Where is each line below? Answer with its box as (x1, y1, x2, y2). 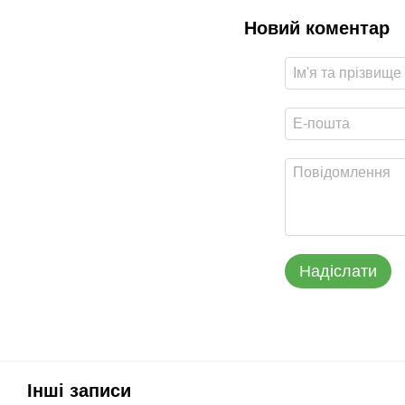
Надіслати (299, 262, 377, 281)
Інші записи (27, 381, 131, 401)
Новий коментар (244, 18, 390, 39)
